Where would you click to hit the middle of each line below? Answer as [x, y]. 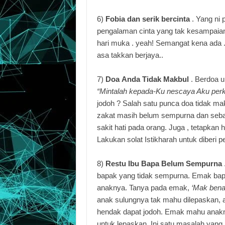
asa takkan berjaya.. [130, 55]
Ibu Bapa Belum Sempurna [175, 164]
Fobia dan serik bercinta [149, 19]
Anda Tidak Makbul [155, 79]
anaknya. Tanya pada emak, [144, 188]
